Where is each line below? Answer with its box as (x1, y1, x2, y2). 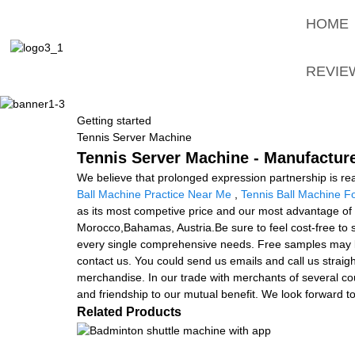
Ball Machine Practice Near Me (77, 187, 231, 200)
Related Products (77, 304, 181, 319)
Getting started (77, 113, 151, 127)
